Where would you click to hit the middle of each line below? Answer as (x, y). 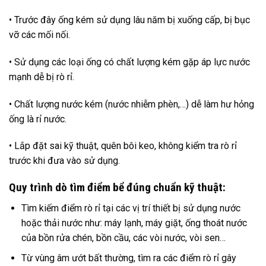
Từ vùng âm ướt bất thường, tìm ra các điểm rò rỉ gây (129, 258)
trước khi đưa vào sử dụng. (64, 161)
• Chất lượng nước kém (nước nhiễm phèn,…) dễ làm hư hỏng (132, 104)
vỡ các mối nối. (39, 34)
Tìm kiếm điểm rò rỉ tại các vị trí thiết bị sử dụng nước (131, 208)
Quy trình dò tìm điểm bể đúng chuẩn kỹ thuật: (117, 188)
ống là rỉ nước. (38, 119)
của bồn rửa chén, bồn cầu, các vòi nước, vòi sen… (123, 237)
